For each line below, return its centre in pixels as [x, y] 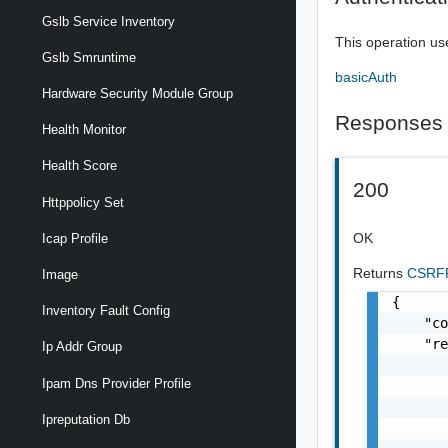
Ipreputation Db [86, 419]
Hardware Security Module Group [137, 94]
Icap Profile [75, 238]
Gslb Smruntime [89, 57]
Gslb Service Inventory [108, 21]
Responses [389, 122]
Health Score [79, 166]
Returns [380, 273]
